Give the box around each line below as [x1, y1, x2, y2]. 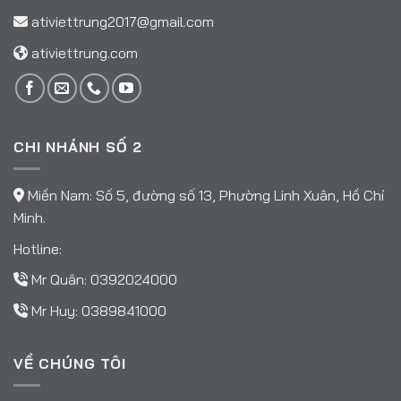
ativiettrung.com [31, 43, 138, 62]
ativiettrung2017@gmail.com [31, 13, 214, 31]
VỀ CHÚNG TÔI [13, 354, 126, 372]
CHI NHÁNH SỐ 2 [13, 137, 143, 156]
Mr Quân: [28, 270, 90, 289]
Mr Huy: [28, 302, 81, 320]
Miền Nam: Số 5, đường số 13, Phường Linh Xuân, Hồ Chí [24, 186, 384, 205]
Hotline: [13, 239, 62, 258]
